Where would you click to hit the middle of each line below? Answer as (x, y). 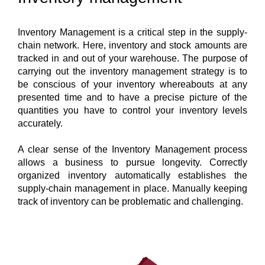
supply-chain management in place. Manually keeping (132, 188)
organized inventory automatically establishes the (132, 175)
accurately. (41, 123)
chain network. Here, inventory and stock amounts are (132, 45)
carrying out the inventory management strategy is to (132, 71)
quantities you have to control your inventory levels (132, 110)
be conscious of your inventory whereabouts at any (132, 84)
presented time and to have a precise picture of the (132, 97)
